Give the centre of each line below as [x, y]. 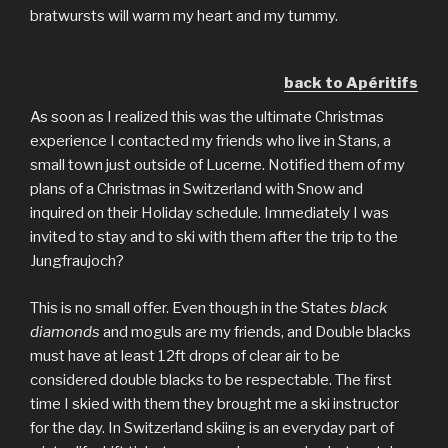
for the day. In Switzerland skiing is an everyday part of [212, 427]
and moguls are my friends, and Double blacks [255, 331]
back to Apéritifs [351, 82]
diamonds [65, 331]
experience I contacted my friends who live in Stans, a [210, 141]
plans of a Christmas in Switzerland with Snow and [196, 189]
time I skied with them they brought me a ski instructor [214, 403]
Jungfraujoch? [77, 261]
